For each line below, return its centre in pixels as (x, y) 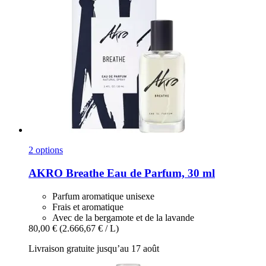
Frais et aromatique (88, 207)
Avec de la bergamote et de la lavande (123, 217)
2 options (46, 150)
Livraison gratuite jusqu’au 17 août (94, 248)
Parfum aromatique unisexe (103, 196)
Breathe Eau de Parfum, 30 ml (139, 173)
